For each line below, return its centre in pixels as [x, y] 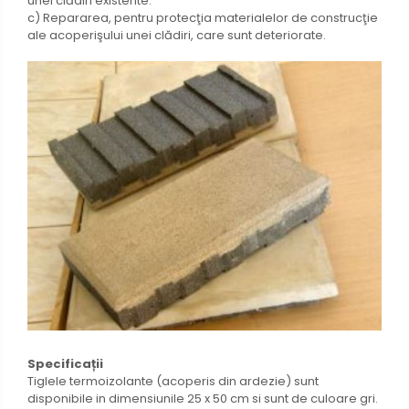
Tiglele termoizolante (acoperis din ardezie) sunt [173, 382]
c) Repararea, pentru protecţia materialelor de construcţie [203, 18]
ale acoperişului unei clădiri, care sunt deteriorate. [177, 36]
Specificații [65, 364]
